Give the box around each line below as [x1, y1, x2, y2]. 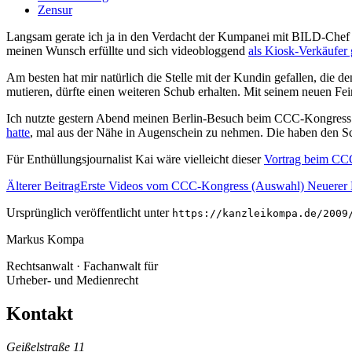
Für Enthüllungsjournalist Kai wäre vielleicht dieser [6, 152, 264, 166]
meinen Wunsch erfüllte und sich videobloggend [6, 43, 248, 57]
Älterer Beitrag [6, 178, 80, 192]
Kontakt [6, 302, 73, 324]
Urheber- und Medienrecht [6, 273, 138, 287]
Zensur [38, 2, 72, 16]
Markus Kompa [6, 232, 84, 246]
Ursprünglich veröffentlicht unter [6, 205, 172, 219]
